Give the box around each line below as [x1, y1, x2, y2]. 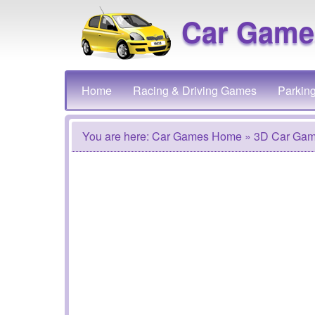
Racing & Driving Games [133, 82, 257, 98]
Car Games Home [152, 128, 242, 144]
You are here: [82, 128, 152, 144]
